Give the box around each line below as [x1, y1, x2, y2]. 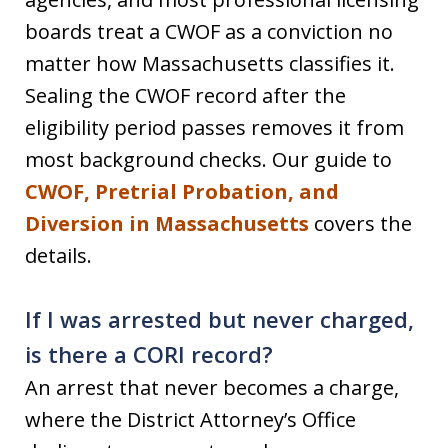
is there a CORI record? [25, 339, 273, 369]
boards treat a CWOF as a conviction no [25, 18, 393, 45]
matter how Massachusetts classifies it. [25, 50, 395, 77]
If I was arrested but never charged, [25, 304, 414, 334]
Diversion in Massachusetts [25, 210, 309, 237]
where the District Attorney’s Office [25, 406, 356, 433]
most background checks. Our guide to [25, 146, 392, 173]
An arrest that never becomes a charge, [25, 374, 399, 401]
